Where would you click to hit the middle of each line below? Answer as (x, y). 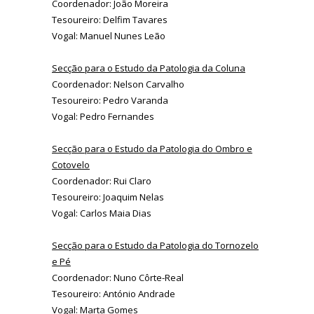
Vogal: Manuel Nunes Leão (109, 36)
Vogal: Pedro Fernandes (103, 117)
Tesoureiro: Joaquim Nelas (108, 197)
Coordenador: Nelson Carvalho (118, 84)
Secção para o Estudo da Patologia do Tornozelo (155, 246)
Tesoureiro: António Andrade (114, 294)
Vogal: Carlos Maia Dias (102, 213)
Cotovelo (71, 165)
